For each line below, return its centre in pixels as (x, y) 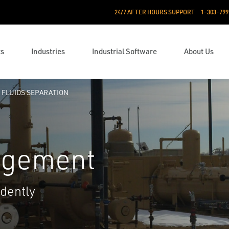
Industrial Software (124, 51)
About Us (199, 51)
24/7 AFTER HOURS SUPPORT (154, 12)
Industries (48, 51)
